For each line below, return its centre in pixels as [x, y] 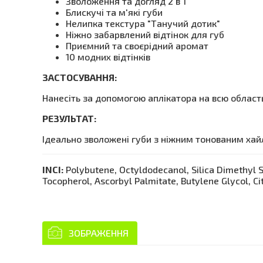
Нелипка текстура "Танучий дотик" [143, 23]
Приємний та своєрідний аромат [137, 45]
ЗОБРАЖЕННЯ [99, 233]
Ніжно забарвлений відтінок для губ [145, 34]
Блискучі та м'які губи [114, 12]
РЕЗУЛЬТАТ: [69, 118]
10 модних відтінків [108, 57]
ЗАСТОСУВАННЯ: [80, 77]
